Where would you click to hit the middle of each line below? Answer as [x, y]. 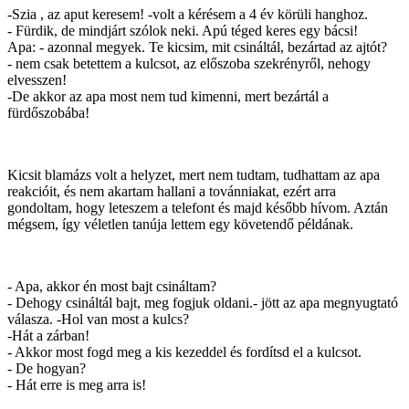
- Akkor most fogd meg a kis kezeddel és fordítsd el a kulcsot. [184, 352]
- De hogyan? [47, 369]
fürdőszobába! [48, 113]
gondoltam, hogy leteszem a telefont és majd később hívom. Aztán [198, 208]
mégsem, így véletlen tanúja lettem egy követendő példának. [180, 225]
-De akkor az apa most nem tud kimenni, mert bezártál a [168, 97]
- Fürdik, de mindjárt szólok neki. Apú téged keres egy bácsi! [183, 31]
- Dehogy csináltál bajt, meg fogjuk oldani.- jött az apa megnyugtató [203, 303]
